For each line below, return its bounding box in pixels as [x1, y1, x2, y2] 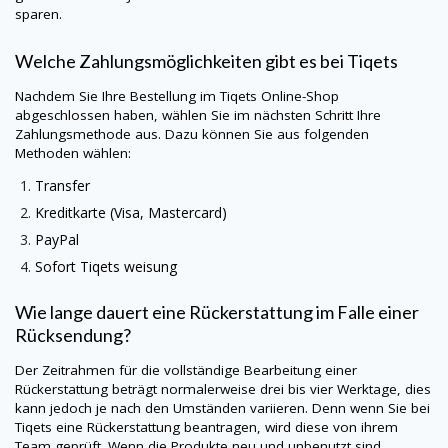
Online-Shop [261, 86, 339, 105]
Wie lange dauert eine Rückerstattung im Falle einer [15, 301, 419, 324]
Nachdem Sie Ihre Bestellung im [15, 86, 220, 105]
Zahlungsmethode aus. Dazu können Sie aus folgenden [15, 124, 369, 143]
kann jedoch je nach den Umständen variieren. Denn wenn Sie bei [15, 399, 430, 418]
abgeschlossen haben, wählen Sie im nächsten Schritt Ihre [15, 105, 381, 124]
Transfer [35, 176, 90, 195]
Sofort [35, 257, 80, 276]
